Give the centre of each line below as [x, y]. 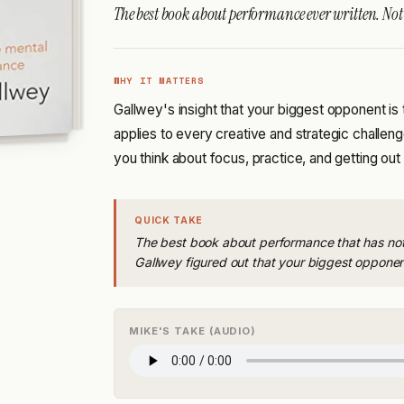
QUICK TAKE [169, 220]
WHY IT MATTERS [159, 81]
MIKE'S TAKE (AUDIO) [193, 331]
